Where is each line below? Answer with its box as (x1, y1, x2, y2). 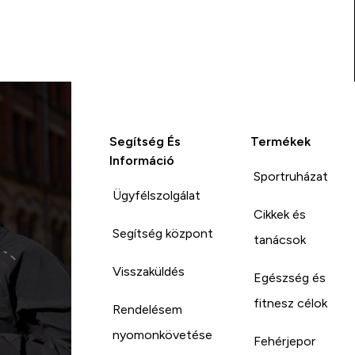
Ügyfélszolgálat (112, 188, 200, 202)
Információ (109, 153, 174, 167)
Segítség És (109, 134, 181, 148)
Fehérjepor (253, 334, 315, 348)
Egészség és (253, 270, 326, 284)
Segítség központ (112, 226, 213, 240)
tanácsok (253, 232, 306, 246)
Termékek (250, 134, 311, 148)
